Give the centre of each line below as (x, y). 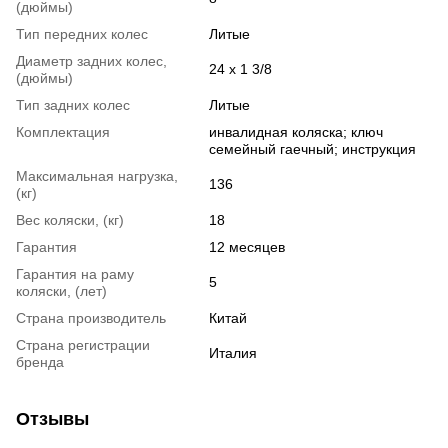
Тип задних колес (73, 105)
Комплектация (63, 132)
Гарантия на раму (75, 274)
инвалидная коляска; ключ (296, 132)
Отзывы (52, 419)
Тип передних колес (82, 34)
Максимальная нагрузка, (97, 176)
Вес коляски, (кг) (70, 220)
